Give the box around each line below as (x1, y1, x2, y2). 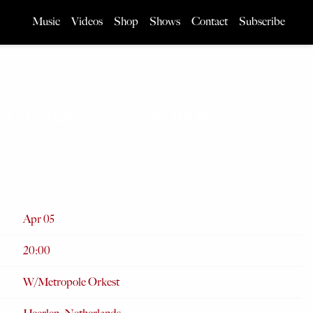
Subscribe (239, 15, 285, 28)
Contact (191, 15, 228, 28)
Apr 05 (23, 212, 54, 226)
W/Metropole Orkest (23, 275, 119, 289)
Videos (71, 15, 103, 28)
